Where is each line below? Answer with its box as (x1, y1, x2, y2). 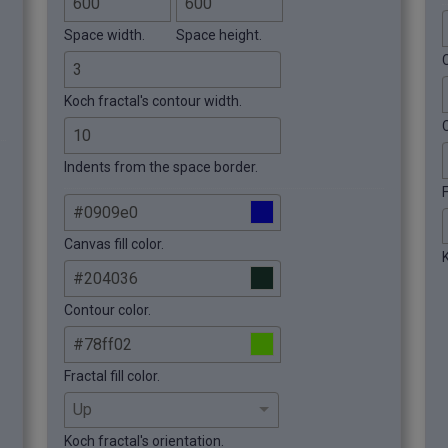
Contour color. (64, 301, 151, 318)
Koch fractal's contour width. (64, 92, 242, 109)
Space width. (64, 26, 145, 43)
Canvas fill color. (64, 235, 164, 252)
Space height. (176, 26, 262, 43)
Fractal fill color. (64, 367, 160, 384)
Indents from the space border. (64, 158, 258, 175)
